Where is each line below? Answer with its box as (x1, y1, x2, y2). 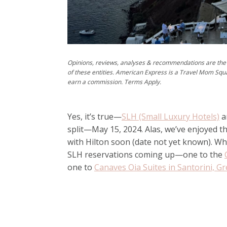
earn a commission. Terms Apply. (67, 78, 163, 86)
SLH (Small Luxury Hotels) (122, 111, 219, 122)
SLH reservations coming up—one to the (67, 149, 224, 160)
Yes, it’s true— (67, 111, 122, 122)
